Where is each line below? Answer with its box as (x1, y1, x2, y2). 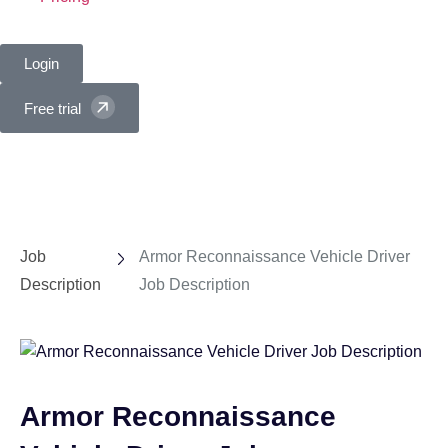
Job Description (139, 276, 251, 293)
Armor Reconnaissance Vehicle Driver (139, 248, 411, 265)
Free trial (24, 99, 81, 117)
